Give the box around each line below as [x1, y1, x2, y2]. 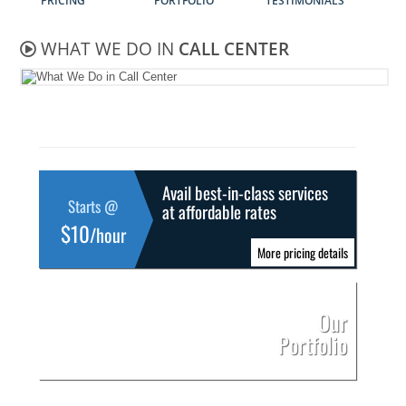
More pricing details [257, 242, 349, 262]
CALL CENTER [179, 36, 290, 61]
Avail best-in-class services [162, 179, 329, 205]
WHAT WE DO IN [36, 36, 179, 61]
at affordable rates [162, 198, 277, 224]
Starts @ [68, 194, 119, 217]
